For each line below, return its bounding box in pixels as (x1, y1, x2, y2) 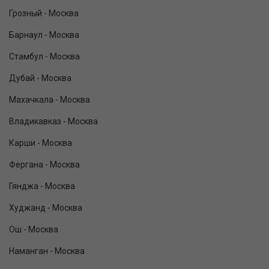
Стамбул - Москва (9, 52, 80, 62)
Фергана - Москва (9, 160, 80, 170)
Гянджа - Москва (9, 181, 75, 192)
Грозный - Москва (9, 8, 79, 19)
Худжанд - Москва (9, 203, 82, 213)
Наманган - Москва (9, 246, 85, 256)
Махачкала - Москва (9, 95, 90, 105)
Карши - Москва (9, 138, 72, 148)
